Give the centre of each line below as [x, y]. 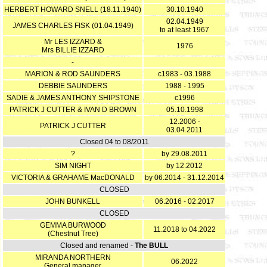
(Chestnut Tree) [73, 234]
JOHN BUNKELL [73, 201]
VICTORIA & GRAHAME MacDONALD [73, 178]
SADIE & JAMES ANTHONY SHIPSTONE [73, 98]
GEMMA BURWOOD [73, 225]
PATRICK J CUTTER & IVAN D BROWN [73, 110]
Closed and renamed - [97, 246]
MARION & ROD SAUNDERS [73, 74]
